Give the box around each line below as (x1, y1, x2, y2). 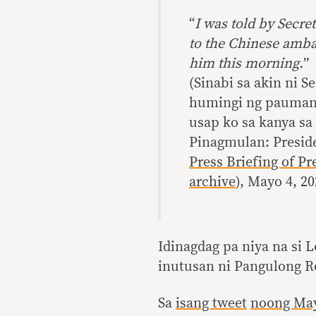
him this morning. (189, 56, 303, 71)
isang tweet (176, 296, 247, 310)
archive (189, 175, 236, 189)
